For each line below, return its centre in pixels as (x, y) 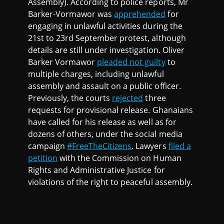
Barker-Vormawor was (71, 14)
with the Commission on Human (119, 158)
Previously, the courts (70, 98)
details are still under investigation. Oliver (106, 50)
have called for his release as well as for (102, 122)
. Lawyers (150, 146)
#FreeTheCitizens (99, 146)
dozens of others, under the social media (105, 134)
